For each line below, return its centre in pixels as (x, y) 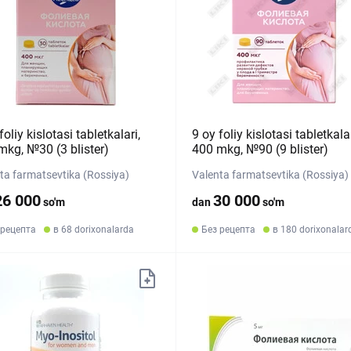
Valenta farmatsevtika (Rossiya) (270, 175)
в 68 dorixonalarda (94, 230)
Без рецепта (228, 230)
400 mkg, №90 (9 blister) (260, 149)
